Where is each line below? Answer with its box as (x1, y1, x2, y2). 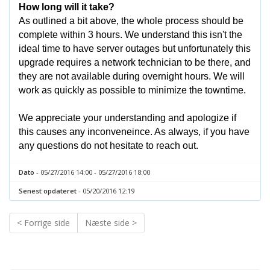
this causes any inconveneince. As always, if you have (19, 127, 250, 137)
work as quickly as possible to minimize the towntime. (19, 85, 246, 95)
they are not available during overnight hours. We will (19, 71, 245, 81)
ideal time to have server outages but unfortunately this (19, 43, 251, 54)
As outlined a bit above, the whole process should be (19, 16, 243, 26)
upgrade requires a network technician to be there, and (19, 57, 251, 67)
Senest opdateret (19, 186, 77, 195)
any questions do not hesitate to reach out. (19, 140, 198, 151)
